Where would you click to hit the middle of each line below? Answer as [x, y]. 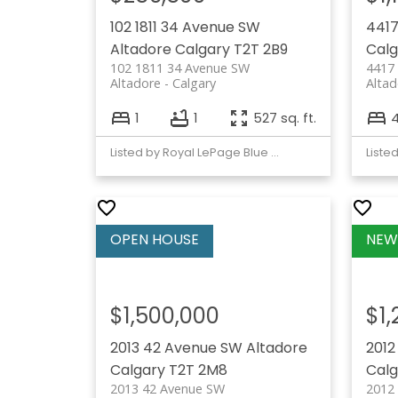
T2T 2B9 [260, 50]
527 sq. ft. [284, 118]
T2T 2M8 [198, 370]
